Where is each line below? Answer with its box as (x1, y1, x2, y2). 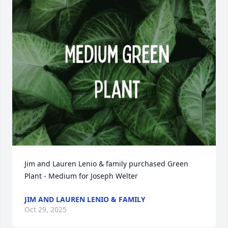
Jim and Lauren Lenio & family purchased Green (24, 159, 188, 169)
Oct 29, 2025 (24, 205, 67, 215)
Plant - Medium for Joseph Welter (24, 171, 138, 181)
